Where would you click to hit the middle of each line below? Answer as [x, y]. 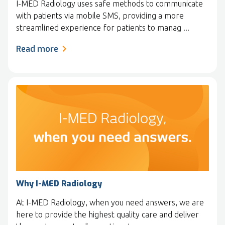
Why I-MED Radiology [59, 183]
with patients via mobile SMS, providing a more [100, 16]
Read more [37, 49]
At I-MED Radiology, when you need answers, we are [110, 202]
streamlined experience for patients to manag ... [103, 28]
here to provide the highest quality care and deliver [107, 214]
